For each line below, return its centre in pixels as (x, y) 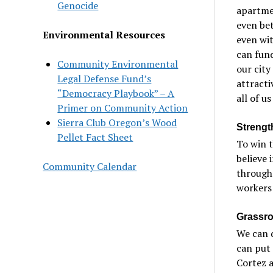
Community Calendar (90, 166)
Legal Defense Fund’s (105, 78)
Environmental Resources (104, 34)
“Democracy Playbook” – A (116, 93)
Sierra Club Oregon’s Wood (117, 122)
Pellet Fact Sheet (95, 137)
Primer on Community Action (123, 108)
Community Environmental (118, 64)
